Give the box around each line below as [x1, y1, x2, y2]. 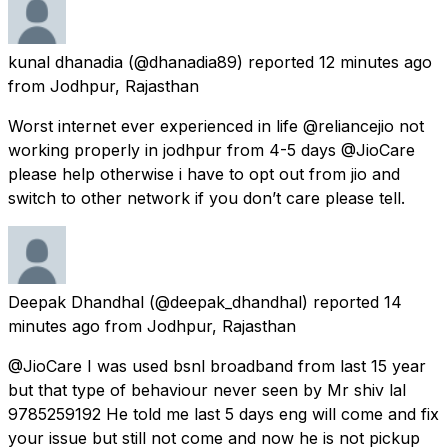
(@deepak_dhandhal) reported [149, 291, 379, 312]
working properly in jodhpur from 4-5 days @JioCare [8, 139, 415, 160]
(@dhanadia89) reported [128, 51, 314, 72]
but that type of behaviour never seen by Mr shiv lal [8, 379, 406, 400]
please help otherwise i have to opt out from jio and [8, 163, 400, 184]
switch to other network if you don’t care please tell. [8, 187, 405, 208]
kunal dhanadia [8, 51, 123, 72]
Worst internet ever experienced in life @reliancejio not [8, 115, 424, 136]
